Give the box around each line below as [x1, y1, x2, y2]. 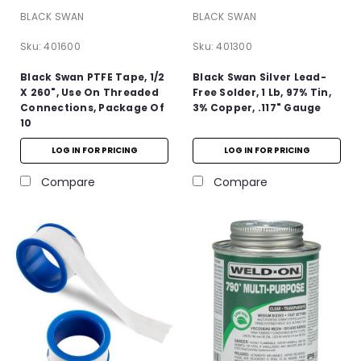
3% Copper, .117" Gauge [193, 100, 322, 114]
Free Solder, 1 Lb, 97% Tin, [193, 85, 331, 99]
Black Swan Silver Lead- [193, 69, 326, 84]
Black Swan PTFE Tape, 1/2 [20, 69, 165, 84]
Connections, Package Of [20, 100, 164, 114]
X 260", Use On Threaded [20, 85, 159, 99]
